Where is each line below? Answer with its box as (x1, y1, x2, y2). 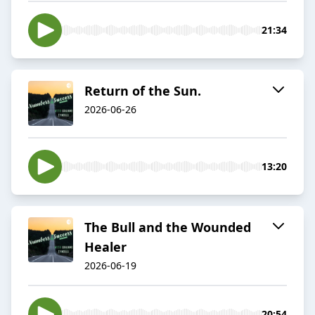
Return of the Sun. (84, 82, 201, 100)
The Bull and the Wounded (84, 219, 251, 236)
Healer (84, 238, 127, 256)
